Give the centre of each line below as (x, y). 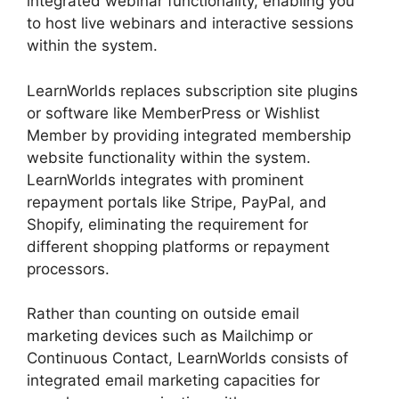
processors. (68, 269)
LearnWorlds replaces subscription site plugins (192, 90)
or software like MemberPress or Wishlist (173, 113)
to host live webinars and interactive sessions (190, 23)
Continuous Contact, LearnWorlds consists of (187, 358)
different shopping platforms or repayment (178, 246)
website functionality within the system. (169, 157)
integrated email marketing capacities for (173, 380)
